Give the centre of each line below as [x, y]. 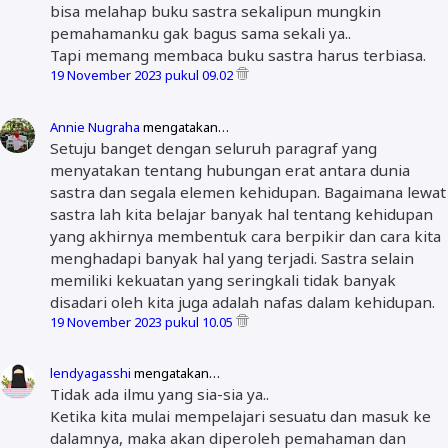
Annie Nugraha [95, 126]
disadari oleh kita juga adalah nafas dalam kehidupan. [242, 301]
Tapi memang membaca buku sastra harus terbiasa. [238, 55]
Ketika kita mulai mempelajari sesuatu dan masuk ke [240, 416]
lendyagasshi [90, 373]
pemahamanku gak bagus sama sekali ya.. [200, 33]
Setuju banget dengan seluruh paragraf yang [213, 147]
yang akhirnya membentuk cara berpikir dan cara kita [245, 235]
